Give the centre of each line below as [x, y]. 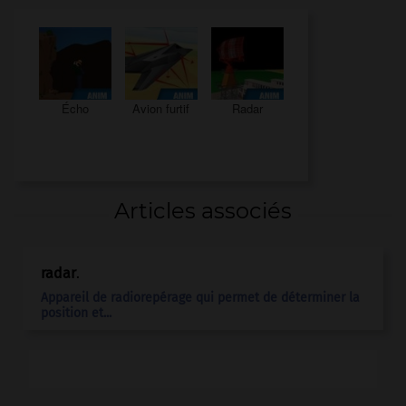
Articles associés [203, 211]
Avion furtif [161, 108]
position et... [76, 313]
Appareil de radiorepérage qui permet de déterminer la [200, 297]
